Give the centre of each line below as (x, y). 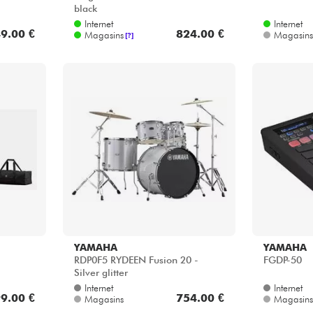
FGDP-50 (283, 260)
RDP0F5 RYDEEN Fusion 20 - (136, 260)
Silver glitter (101, 273)
